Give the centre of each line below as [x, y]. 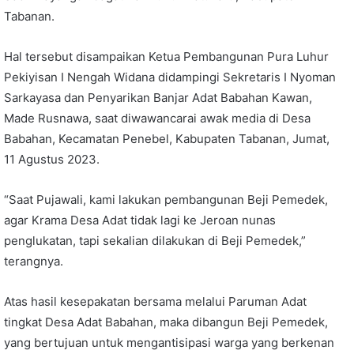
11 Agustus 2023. [52, 159]
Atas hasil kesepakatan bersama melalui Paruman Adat [155, 301]
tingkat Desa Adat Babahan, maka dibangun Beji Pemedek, [166, 322]
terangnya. [34, 261]
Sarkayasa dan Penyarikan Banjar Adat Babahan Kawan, [158, 97]
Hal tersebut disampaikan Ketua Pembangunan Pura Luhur [166, 56]
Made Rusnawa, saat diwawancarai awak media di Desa [157, 118]
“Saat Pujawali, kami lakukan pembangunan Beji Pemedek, [166, 199]
